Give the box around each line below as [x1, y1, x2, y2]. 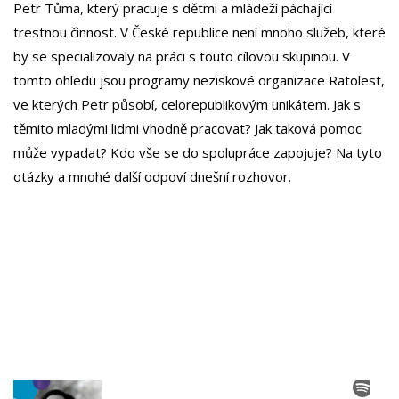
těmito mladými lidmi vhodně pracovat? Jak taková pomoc [13, 118, 362, 137]
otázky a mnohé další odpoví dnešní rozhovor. [13, 167, 291, 185]
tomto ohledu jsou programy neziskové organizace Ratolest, [13, 70, 385, 89]
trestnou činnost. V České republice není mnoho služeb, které [13, 22, 386, 41]
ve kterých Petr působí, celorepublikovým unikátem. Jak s [13, 94, 361, 113]
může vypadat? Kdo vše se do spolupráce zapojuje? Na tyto [13, 142, 382, 161]
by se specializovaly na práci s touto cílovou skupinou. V [13, 46, 350, 65]
